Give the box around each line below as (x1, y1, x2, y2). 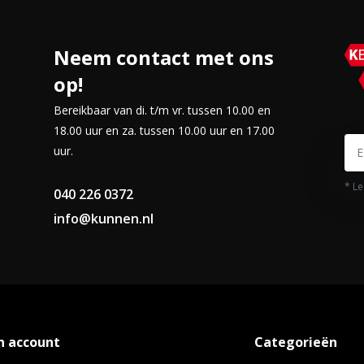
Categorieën (254, 333, 338, 351)
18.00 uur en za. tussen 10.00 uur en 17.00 (53, 123, 275, 138)
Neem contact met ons (53, 44, 274, 71)
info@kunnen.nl (53, 210, 154, 227)
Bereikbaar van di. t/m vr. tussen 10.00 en (53, 102, 271, 118)
